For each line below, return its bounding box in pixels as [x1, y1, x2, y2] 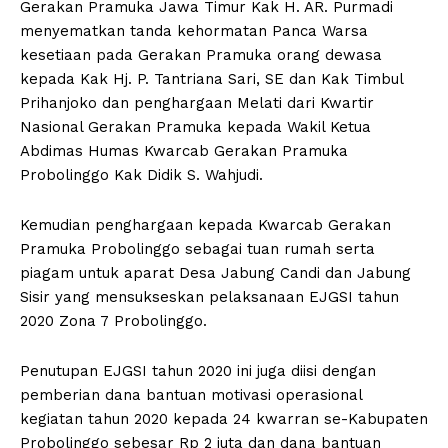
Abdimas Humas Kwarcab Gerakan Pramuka [20, 142, 348, 161]
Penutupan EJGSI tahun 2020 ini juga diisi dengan [20, 362, 376, 381]
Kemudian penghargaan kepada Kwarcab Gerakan [20, 216, 391, 235]
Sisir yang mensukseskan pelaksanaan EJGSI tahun [20, 288, 399, 307]
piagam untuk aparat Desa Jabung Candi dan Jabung [20, 264, 411, 283]
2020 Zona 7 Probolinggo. [20, 312, 207, 331]
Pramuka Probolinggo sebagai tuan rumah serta [20, 240, 375, 259]
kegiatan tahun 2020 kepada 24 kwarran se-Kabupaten [20, 410, 428, 429]
